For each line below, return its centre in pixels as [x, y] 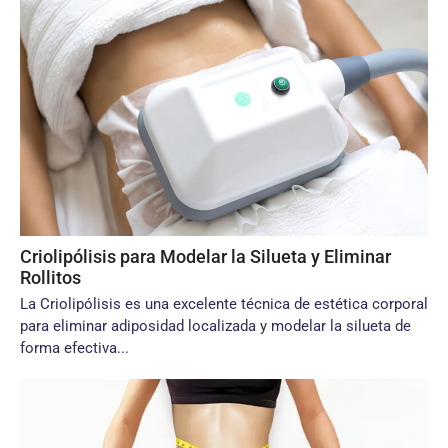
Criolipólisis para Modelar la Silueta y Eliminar [205, 256]
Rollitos [50, 277]
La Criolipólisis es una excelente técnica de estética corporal [224, 304]
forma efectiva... [74, 348]
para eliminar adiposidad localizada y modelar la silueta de [215, 326]
